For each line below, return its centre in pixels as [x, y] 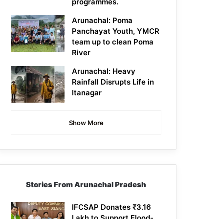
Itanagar [87, 93]
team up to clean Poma [113, 42]
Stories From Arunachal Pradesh [86, 185]
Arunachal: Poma [102, 21]
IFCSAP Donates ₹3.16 [112, 207]
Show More [86, 123]
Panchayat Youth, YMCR [116, 31]
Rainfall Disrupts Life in [113, 82]
